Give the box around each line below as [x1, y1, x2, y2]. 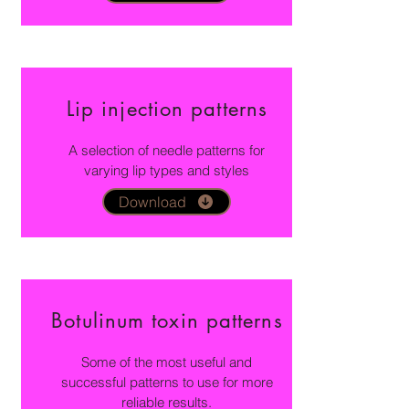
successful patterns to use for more [60, 373, 273, 392]
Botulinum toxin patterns [51, 308, 283, 334]
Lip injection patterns [66, 96, 268, 122]
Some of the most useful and [81, 353, 252, 372]
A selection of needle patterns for [68, 142, 265, 160]
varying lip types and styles [84, 162, 249, 180]
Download [119, 193, 186, 212]
